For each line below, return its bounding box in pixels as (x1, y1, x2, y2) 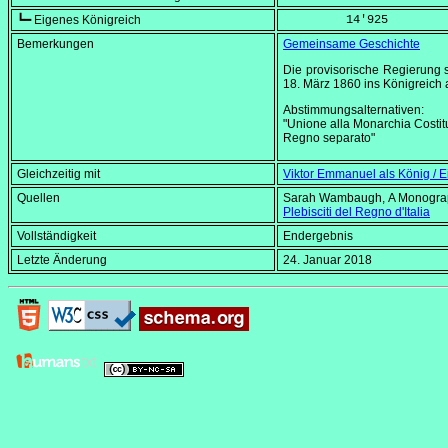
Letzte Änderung (17, 253, 107, 268)
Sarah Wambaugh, (283, 191, 388, 206)
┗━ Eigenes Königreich (17, 13, 141, 28)
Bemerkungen (17, 37, 94, 52)
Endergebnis (283, 229, 353, 244)
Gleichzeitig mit (17, 167, 100, 182)
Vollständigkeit (17, 229, 96, 244)
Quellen (17, 191, 60, 206)
